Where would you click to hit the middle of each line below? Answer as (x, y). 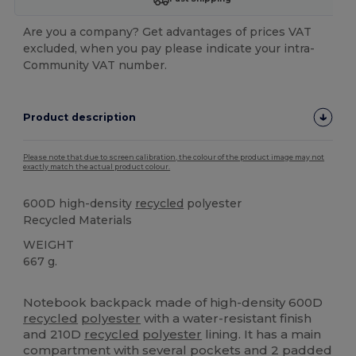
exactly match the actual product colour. (97, 166)
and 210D (54, 334)
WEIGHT (49, 244)
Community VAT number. (95, 65)
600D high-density (79, 203)
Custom (105, 287)
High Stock (51, 287)
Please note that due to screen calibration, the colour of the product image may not (174, 157)
